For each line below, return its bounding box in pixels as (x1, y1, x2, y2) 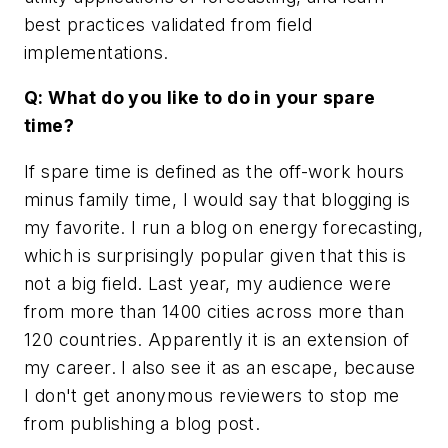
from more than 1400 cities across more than (24, 300, 405, 322)
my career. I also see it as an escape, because (24, 356, 416, 378)
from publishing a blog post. (24, 412, 261, 434)
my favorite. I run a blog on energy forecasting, (24, 216, 424, 238)
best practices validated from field (24, 13, 312, 35)
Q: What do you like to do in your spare (24, 87, 376, 109)
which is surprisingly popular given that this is (24, 244, 407, 266)
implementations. (24, 41, 169, 63)
